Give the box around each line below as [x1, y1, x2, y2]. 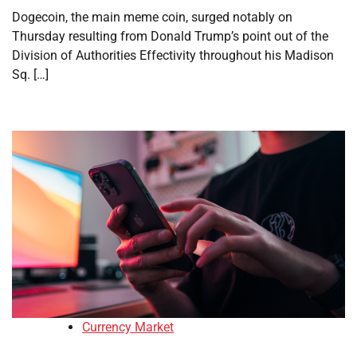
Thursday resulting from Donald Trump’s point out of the [12, 29, 328, 44]
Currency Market [82, 320, 174, 335]
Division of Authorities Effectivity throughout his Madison [12, 48, 334, 63]
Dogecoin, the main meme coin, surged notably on [12, 10, 292, 25]
